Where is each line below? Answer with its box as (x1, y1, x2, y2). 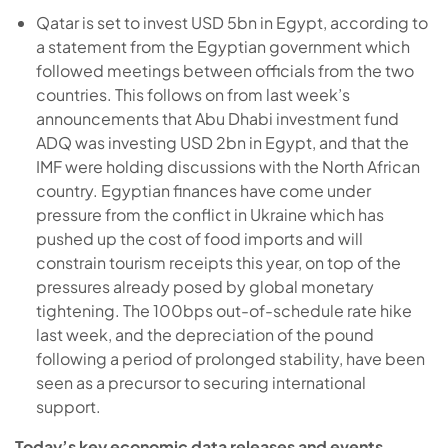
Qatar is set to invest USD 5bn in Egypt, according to (35, 11, 428, 33)
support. (35, 395, 101, 417)
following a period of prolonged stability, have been (35, 347, 425, 369)
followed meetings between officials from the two (35, 59, 414, 81)
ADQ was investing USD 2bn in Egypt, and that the (35, 131, 409, 153)
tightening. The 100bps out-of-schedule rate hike (35, 299, 412, 321)
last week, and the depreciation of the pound (35, 323, 374, 345)
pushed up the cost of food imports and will (35, 227, 363, 249)
